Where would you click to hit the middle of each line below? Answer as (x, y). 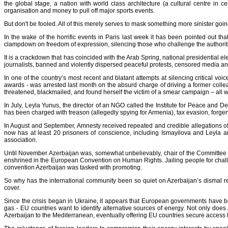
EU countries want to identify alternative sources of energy (102, 208)
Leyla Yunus (42, 105)
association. (21, 140)
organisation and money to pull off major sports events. (79, 10)
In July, (15, 105)
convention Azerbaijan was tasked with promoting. (73, 167)
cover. (12, 188)
